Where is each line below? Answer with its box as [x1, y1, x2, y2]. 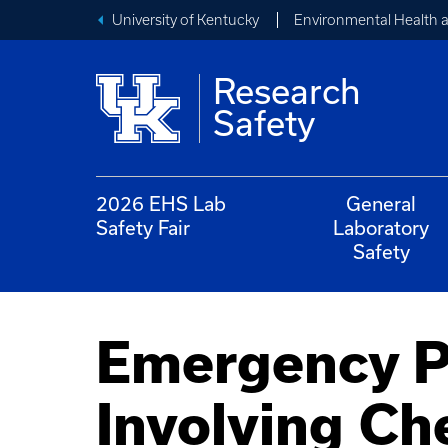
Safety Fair [96, 217, 190, 239]
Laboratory [333, 217, 430, 239]
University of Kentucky [112, 12, 259, 28]
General [346, 193, 417, 215]
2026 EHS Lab [96, 193, 226, 215]
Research [213, 72, 362, 111]
